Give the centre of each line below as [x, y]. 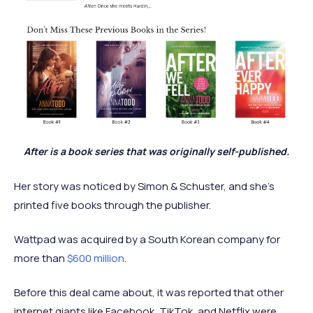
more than [41, 259]
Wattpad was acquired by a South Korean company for [147, 240]
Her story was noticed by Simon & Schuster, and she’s [144, 187]
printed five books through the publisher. [112, 205]
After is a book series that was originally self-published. [156, 152]
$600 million [96, 259]
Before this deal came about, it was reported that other [149, 293]
